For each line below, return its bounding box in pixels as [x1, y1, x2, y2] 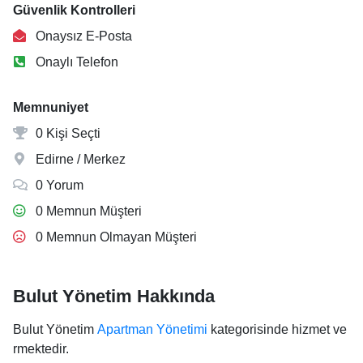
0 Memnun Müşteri [32, 204, 142, 218]
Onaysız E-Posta [32, 29, 132, 43]
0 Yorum [32, 178, 83, 192]
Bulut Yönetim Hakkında [13, 286, 215, 306]
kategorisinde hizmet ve [207, 322, 347, 336]
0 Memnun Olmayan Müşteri [32, 230, 197, 244]
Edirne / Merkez [32, 152, 126, 166]
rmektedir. [13, 342, 69, 356]
